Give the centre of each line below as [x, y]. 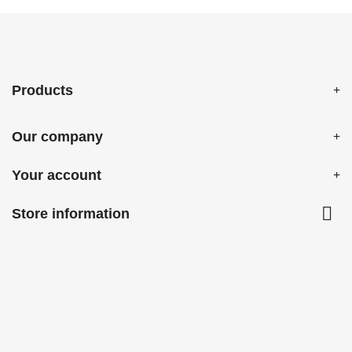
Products [42, 90]
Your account [57, 175]
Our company [57, 137]
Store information [71, 214]
